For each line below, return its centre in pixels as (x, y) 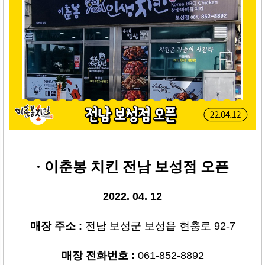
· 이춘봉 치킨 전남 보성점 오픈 (132, 167)
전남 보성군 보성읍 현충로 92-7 (160, 226)
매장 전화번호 (96, 255)
